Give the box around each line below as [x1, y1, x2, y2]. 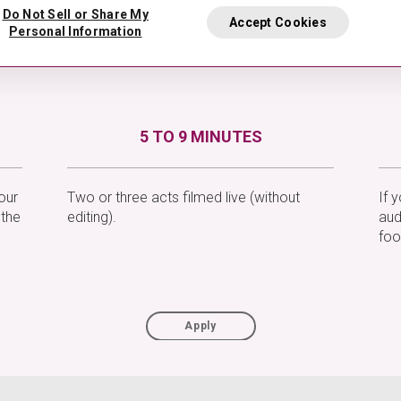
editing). [67, 209, 116, 226]
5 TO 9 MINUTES [139, 127, 262, 146]
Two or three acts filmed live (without [67, 189, 300, 206]
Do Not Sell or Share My [2, 7, 149, 22]
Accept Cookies [229, 14, 327, 30]
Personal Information [8, 24, 142, 39]
